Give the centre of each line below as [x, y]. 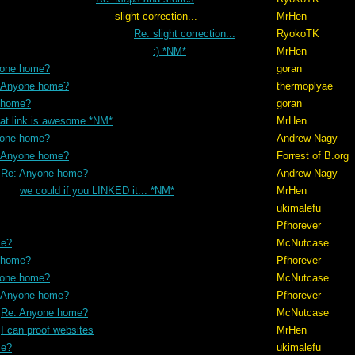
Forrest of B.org [313, 156]
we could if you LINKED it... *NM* [97, 191]
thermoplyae [305, 86]
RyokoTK [298, 34]
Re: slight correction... [185, 34]
